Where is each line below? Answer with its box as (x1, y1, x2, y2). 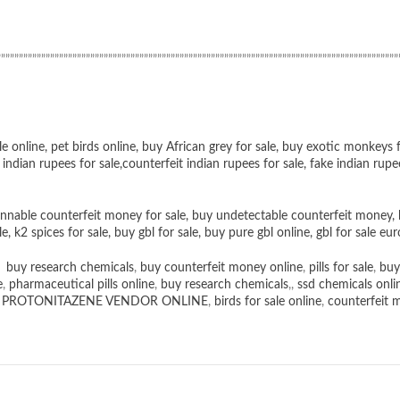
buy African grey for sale (142, 141, 276, 154)
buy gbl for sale (114, 227, 198, 240)
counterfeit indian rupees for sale (122, 158, 304, 171)
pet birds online (51, 141, 136, 154)
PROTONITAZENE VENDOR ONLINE (2, 296, 208, 309)
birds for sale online (214, 296, 321, 309)
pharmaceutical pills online (9, 279, 154, 292)
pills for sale (309, 262, 373, 275)
